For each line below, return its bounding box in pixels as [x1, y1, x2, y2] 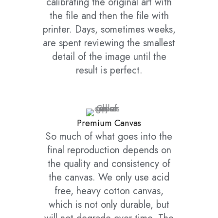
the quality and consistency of [48, 157, 170, 171]
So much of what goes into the [46, 129, 172, 144]
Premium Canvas [77, 116, 141, 130]
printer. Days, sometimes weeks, [42, 22, 176, 37]
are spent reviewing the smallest [43, 36, 175, 51]
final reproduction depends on [47, 143, 171, 158]
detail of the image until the [52, 50, 166, 64]
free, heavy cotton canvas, [54, 184, 163, 199]
